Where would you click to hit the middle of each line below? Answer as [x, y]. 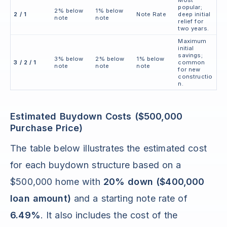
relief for [191, 22]
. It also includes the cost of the [109, 215]
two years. [193, 29]
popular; [190, 7]
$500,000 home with [57, 182]
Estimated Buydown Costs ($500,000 [97, 117]
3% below [69, 59]
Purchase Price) [47, 128]
